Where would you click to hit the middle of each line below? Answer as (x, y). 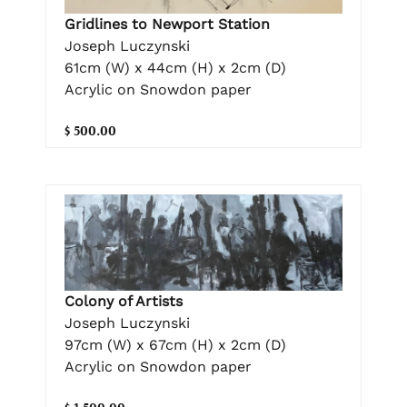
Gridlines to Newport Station (167, 25)
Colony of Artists (124, 301)
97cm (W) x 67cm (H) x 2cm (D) (175, 344)
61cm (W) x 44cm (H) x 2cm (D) (175, 68)
